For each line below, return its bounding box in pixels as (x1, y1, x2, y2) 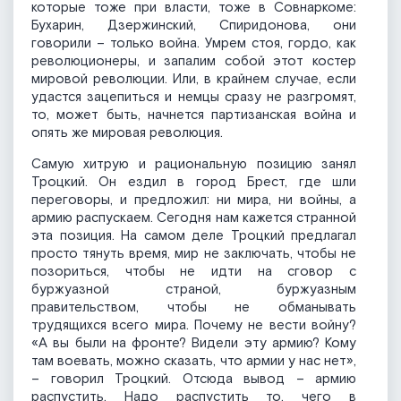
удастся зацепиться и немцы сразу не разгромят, (31, 89, 356, 107)
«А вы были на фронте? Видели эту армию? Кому (31, 335, 356, 353)
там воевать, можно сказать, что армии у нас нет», (31, 353, 356, 371)
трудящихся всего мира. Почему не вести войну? (31, 317, 356, 335)
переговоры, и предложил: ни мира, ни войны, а (31, 192, 356, 209)
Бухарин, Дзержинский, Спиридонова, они (31, 17, 356, 35)
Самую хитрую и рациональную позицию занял (31, 156, 356, 174)
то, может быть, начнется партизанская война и (31, 107, 356, 124)
